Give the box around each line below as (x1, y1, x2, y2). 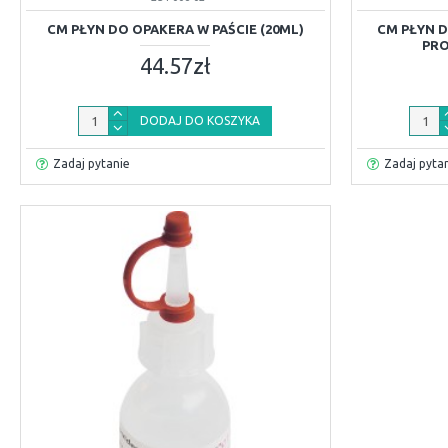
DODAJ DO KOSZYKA (140, 113, 261, 127)
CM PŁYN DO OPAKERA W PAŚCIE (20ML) (46, 21, 304, 36)
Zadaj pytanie (52, 156, 130, 170)
